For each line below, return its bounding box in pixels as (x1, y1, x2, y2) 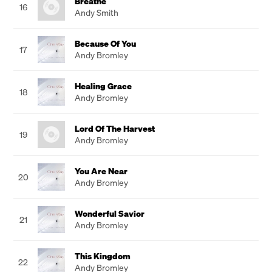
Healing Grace (75, 80, 132, 92)
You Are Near (75, 165, 127, 177)
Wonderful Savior (75, 208, 144, 219)
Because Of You (75, 38, 136, 49)
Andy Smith (75, 7, 118, 18)
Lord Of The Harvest (75, 123, 155, 134)
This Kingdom (75, 250, 131, 262)
